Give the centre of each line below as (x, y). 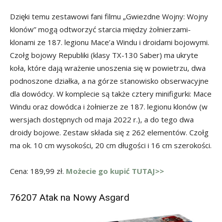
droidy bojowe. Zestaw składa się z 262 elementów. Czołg (109, 133)
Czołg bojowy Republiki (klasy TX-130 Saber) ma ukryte (104, 55)
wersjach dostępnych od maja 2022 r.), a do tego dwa (102, 120)
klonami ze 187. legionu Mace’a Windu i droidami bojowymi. (110, 42)
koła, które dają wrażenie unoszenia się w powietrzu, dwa (108, 68)
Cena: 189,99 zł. (38, 171)
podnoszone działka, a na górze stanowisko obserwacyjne (109, 81)
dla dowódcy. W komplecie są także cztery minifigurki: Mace (111, 94)
